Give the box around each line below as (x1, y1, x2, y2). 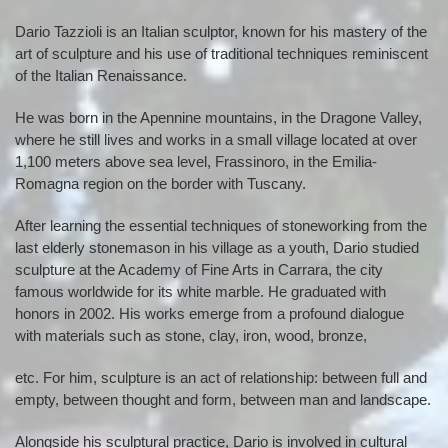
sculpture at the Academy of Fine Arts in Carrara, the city (15, 261, 383, 278)
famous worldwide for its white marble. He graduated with (15, 283, 386, 300)
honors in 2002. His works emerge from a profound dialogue (15, 305, 404, 322)
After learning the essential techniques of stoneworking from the (15, 217, 427, 234)
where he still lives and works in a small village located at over (15, 131, 417, 148)
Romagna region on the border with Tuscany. (15, 175, 306, 192)
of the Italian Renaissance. (15, 67, 187, 84)
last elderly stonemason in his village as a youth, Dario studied (15, 239, 419, 256)
